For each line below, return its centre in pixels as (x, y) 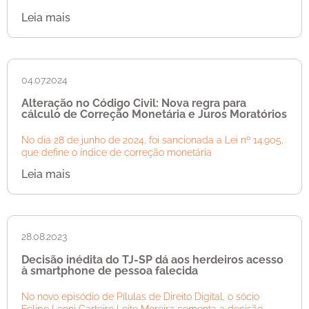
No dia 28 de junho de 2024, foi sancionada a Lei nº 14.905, (152, 140)
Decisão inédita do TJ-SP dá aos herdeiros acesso (152, 259)
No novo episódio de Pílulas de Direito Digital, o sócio (140, 296)
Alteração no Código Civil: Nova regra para (134, 103)
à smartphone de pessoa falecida (110, 270)
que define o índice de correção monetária (117, 153)
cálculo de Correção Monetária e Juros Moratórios (154, 114)
